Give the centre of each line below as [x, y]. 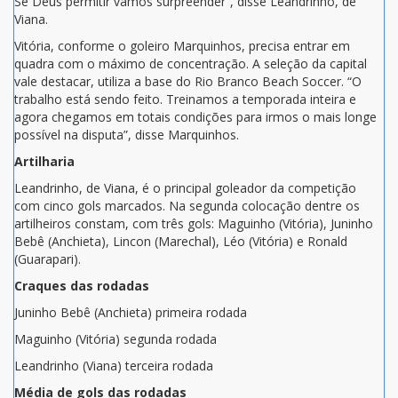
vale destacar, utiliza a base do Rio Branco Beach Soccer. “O [188, 81]
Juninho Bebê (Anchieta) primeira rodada [131, 312]
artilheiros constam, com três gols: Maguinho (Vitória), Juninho [194, 223]
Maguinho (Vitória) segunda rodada [115, 338]
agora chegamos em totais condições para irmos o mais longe [195, 116]
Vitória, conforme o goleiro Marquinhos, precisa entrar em [182, 45]
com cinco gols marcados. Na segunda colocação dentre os [187, 205]
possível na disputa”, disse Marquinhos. [127, 134]
